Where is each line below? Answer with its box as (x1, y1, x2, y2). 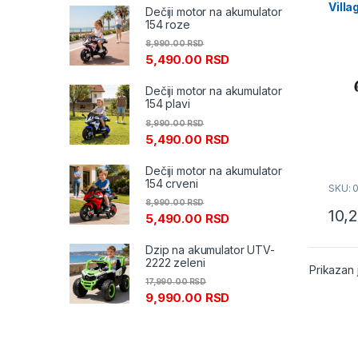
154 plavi (145, 97, 190, 111)
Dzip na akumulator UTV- (145, 242, 275, 257)
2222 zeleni (145, 255, 205, 269)
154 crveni (145, 176, 198, 190)
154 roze (145, 18, 190, 32)
